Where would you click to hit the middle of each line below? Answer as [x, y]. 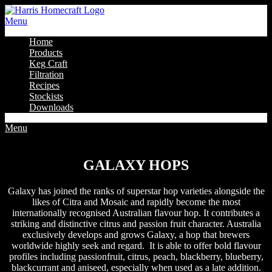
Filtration [46, 74]
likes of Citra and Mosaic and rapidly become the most [136, 202]
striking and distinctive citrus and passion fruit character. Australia [136, 224]
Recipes [44, 85]
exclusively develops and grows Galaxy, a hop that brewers [136, 235]
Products [46, 53]
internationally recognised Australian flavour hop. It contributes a [136, 213]
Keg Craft [48, 63]
